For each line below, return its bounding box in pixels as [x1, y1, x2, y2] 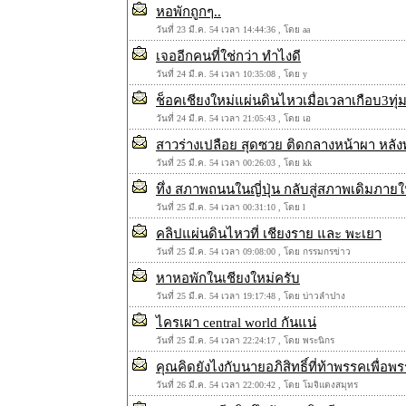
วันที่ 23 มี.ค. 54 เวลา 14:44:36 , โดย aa [156, 24, 310, 34]
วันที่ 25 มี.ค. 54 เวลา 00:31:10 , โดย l [156, 202, 305, 212]
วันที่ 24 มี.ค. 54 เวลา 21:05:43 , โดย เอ [156, 113, 311, 123]
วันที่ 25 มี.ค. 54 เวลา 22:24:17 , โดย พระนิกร [156, 335, 334, 345]
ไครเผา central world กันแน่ [156, 315, 316, 330]
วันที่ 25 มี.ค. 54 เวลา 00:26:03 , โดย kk [156, 158, 312, 168]
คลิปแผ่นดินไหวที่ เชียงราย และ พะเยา [156, 227, 382, 241]
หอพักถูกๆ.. [156, 5, 221, 19]
